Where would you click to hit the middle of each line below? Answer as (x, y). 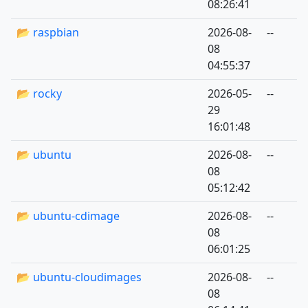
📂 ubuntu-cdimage (68, 216)
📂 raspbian (48, 32)
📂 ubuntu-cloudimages (79, 277)
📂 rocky (39, 93)
